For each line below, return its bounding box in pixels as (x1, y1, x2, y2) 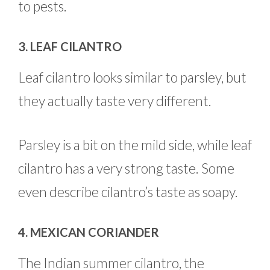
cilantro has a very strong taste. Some (18, 160, 234, 177)
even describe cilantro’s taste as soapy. (18, 183, 238, 201)
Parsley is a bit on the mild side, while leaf (18, 136, 252, 154)
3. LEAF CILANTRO (18, 39, 122, 54)
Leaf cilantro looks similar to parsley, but (18, 68, 246, 86)
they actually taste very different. (18, 92, 212, 109)
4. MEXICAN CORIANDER (18, 224, 159, 239)
